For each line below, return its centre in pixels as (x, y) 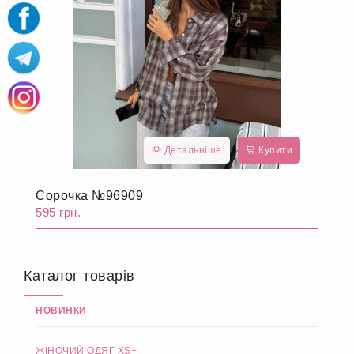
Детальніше (192, 151)
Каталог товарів (79, 276)
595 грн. (58, 213)
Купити (274, 151)
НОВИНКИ (61, 311)
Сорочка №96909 (89, 196)
